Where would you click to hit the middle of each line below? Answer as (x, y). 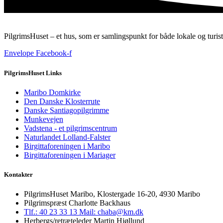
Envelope (19, 53)
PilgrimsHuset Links (33, 73)
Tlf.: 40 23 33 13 (52, 212)
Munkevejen (44, 119)
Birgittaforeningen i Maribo (67, 146)
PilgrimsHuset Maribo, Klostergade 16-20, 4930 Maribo (112, 194)
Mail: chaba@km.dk (111, 212)
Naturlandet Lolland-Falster (67, 137)
